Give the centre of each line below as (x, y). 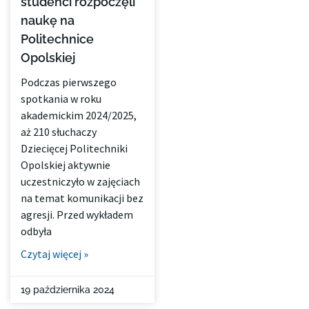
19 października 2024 (68, 290)
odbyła (36, 231)
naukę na (48, 21)
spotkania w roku (61, 99)
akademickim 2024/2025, (79, 116)
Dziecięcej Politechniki (74, 149)
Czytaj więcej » (54, 254)
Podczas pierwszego (69, 82)
